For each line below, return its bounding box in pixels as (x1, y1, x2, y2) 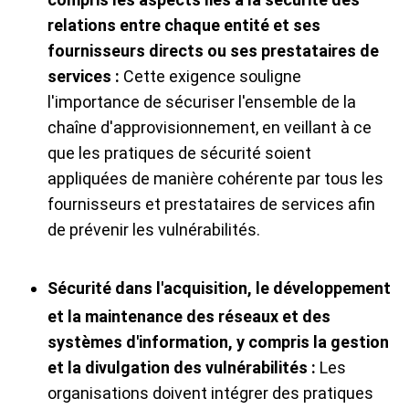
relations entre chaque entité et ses (47, 16, 320, 36)
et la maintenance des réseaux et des (47, 307, 330, 327)
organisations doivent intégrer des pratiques (47, 383, 373, 404)
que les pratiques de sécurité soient (47, 143, 311, 163)
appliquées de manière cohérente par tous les (47, 169, 383, 189)
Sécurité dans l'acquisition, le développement (47, 278, 391, 299)
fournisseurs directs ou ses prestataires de (47, 41, 379, 61)
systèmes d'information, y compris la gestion (47, 332, 389, 352)
